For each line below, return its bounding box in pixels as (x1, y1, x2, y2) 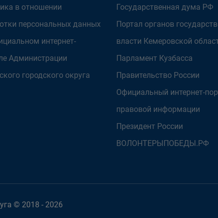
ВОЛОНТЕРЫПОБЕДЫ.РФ (116, 139, 209, 148)
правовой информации (116, 105, 200, 114)
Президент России (116, 122, 183, 131)
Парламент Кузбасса (116, 54, 193, 63)
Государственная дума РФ (116, 2, 213, 12)
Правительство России (116, 71, 200, 80)
